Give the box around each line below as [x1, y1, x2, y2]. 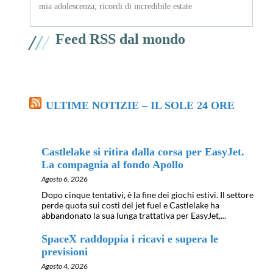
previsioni [41, 246, 88, 258]
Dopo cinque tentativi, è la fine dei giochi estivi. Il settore [41, 190, 253, 200]
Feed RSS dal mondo [55, 31, 185, 48]
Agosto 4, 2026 [41, 261, 88, 271]
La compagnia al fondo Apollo [41, 158, 183, 171]
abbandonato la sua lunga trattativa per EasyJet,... [41, 210, 226, 221]
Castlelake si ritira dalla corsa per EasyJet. [41, 146, 244, 158]
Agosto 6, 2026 [41, 174, 88, 184]
